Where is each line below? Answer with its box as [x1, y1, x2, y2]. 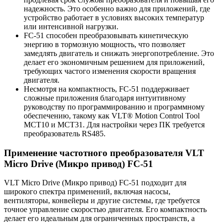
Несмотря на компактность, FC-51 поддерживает [24, 84, 189, 93]
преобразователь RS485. [24, 129, 106, 138]
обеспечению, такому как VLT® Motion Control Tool [24, 111, 200, 120]
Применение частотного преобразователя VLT [4, 147, 204, 158]
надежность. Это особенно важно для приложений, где [24, 4, 210, 13]
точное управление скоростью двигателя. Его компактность [4, 205, 207, 214]
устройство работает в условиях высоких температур [24, 13, 204, 22]
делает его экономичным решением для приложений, [24, 57, 205, 66]
